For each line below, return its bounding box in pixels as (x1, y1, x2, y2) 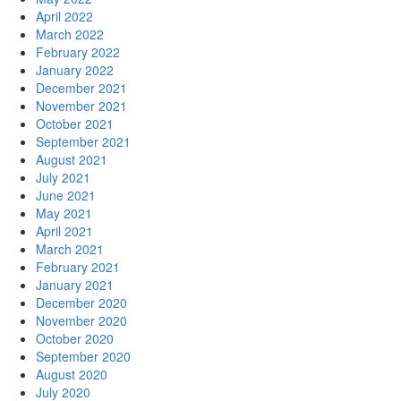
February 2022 (36, 43, 120, 61)
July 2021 (36, 168, 90, 186)
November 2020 (36, 311, 127, 329)
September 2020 (36, 347, 131, 365)
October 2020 (36, 329, 114, 347)
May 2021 (36, 204, 92, 222)
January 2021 (36, 276, 114, 294)
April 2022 (36, 7, 93, 25)
